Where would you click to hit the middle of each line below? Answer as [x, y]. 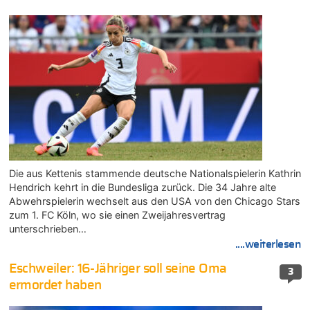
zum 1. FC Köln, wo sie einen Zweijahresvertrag [117, 215]
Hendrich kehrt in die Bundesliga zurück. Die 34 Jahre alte [142, 187]
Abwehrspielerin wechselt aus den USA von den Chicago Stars [154, 201]
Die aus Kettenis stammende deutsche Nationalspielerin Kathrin [155, 173]
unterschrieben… [47, 228]
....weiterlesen [268, 244]
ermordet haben [55, 286]
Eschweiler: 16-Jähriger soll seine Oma [118, 269]
